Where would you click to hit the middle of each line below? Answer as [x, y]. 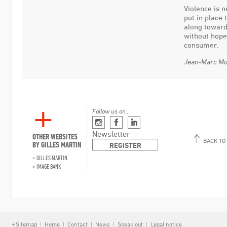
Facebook [140, 122]
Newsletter [111, 134]
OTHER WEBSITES [55, 136]
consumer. [201, 45]
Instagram [123, 122]
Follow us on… [111, 111]
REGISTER [125, 145]
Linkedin [156, 122]
